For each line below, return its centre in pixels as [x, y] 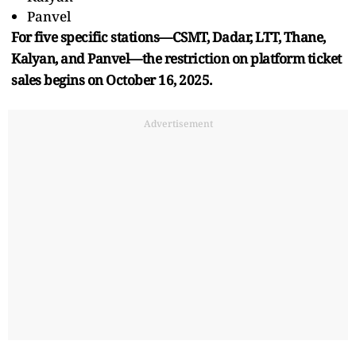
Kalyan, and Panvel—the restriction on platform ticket [176, 58]
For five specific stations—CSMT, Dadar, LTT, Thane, [168, 37]
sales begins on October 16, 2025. [112, 79]
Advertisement [178, 123]
